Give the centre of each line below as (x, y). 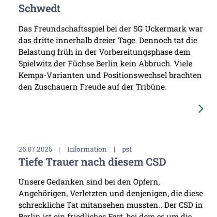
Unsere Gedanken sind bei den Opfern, (89, 181)
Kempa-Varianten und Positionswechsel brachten (110, 75)
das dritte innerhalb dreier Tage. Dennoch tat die (108, 40)
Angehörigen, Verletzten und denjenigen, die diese (110, 193)
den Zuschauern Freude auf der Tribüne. (92, 86)
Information (87, 149)
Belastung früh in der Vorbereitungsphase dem (104, 51)
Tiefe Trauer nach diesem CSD (92, 161)
